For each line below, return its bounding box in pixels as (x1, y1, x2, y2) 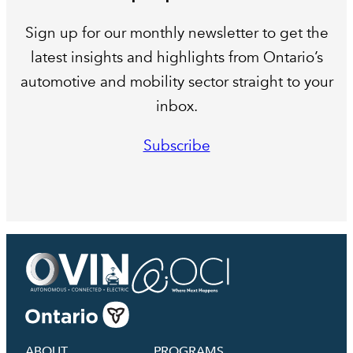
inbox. (155, 96, 198, 117)
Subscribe (143, 136, 210, 157)
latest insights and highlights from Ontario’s (30, 47, 323, 69)
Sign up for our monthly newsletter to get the (24, 23, 329, 44)
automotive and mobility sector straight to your (20, 72, 333, 93)
